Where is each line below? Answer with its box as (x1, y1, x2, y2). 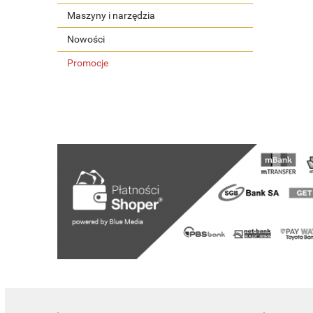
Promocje (67, 57, 108, 68)
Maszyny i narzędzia (67, 9, 155, 21)
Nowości (67, 33, 105, 45)
